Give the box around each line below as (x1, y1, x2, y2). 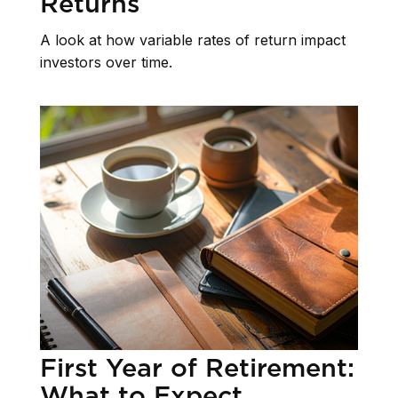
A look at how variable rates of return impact (40, 31, 346, 50)
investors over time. (40, 53, 172, 72)
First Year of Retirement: (40, 351, 354, 383)
